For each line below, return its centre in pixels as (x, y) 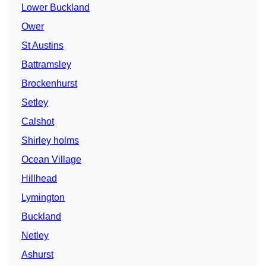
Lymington (43, 198)
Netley (35, 236)
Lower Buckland (56, 8)
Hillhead (39, 179)
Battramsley (46, 65)
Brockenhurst (49, 84)
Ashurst (37, 255)
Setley (35, 103)
